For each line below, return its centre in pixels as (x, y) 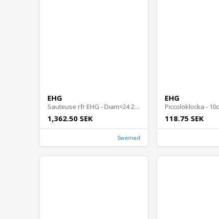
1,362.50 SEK (70, 119)
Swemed (129, 138)
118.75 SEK (184, 119)
